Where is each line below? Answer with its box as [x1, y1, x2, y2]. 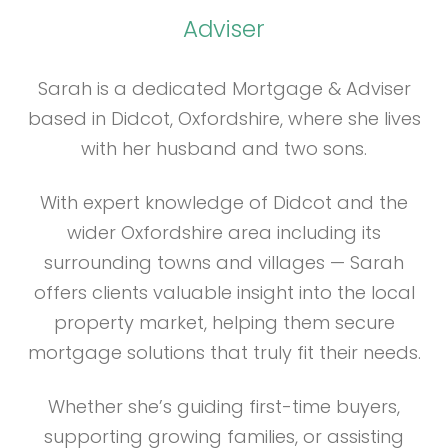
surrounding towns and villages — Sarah [44, 250, 404, 275]
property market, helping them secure [53, 310, 395, 335]
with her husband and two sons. [81, 136, 367, 161]
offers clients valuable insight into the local [33, 280, 415, 305]
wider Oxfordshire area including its [67, 220, 381, 245]
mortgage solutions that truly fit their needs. [27, 340, 421, 365]
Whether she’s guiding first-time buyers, [48, 394, 400, 419]
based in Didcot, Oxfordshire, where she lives [27, 106, 421, 131]
